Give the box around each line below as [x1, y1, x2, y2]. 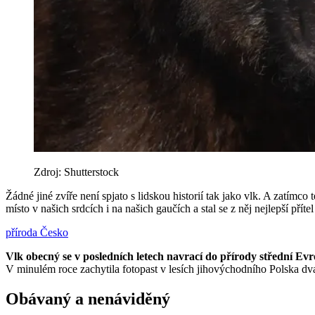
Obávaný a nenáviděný [6, 290, 170, 309]
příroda [6, 226, 40, 239]
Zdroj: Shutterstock [34, 166, 119, 179]
